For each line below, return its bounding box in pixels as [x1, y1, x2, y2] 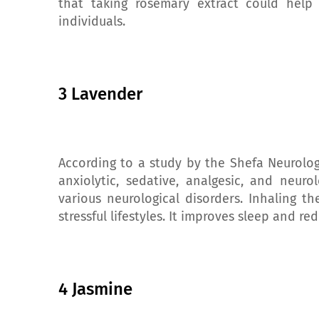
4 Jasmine [58, 279, 132, 299]
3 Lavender [58, 84, 142, 104]
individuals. [58, 14, 125, 29]
